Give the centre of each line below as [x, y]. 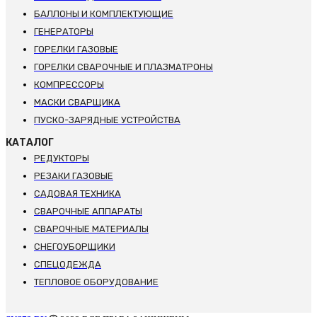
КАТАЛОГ [30, 143]
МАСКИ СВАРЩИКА [77, 103]
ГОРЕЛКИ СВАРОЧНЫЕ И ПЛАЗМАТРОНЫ [123, 67]
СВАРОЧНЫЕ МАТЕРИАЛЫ [91, 229]
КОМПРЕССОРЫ [69, 85]
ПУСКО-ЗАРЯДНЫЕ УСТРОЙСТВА [107, 120]
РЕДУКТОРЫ [62, 158]
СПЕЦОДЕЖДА [68, 265]
